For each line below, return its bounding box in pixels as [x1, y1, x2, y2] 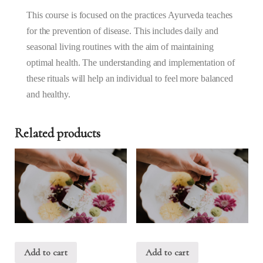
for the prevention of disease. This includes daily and [26, 25, 218, 36]
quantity [14, 59, 43, 70]
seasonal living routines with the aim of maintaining [26, 41, 214, 52]
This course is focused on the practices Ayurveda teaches [26, 9, 233, 20]
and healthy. [26, 89, 70, 99]
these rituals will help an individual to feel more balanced [26, 73, 234, 83]
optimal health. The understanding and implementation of [26, 57, 235, 68]
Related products [15, 125, 100, 141]
